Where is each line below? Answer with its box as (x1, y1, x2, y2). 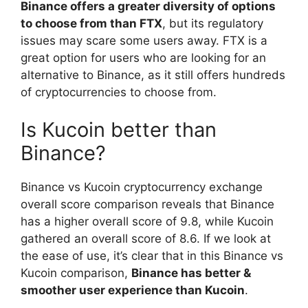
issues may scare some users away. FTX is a (21, 33, 267, 47)
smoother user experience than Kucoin (21, 283, 245, 298)
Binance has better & (131, 266, 251, 280)
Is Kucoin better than (21, 118, 217, 142)
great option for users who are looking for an (21, 50, 266, 65)
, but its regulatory (162, 16, 263, 30)
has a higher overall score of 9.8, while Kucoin (21, 214, 274, 229)
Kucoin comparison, (21, 266, 131, 280)
